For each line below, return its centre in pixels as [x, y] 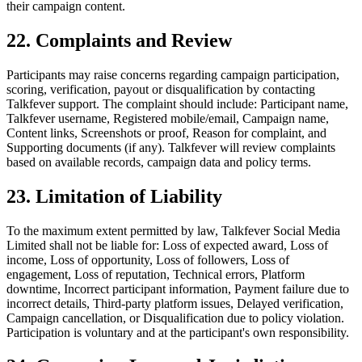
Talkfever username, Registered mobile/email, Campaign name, [168, 118]
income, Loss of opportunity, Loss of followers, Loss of [148, 259]
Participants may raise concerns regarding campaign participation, [173, 74]
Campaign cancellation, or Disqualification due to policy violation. [175, 318]
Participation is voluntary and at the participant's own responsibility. [178, 332]
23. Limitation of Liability [114, 196]
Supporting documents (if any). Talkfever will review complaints [171, 147]
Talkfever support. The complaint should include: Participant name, [177, 103]
